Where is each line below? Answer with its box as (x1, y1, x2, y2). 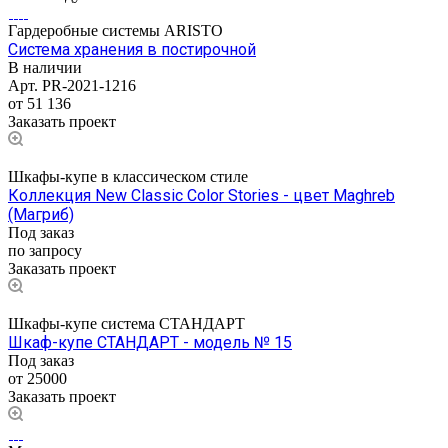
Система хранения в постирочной (8, 39, 256, 59)
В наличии (8, 58, 82, 76)
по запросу (8, 241, 82, 259)
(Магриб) (8, 204, 74, 224)
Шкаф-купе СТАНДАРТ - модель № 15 (8, 332, 292, 352)
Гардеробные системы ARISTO (8, 21, 223, 39)
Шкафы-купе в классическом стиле (8, 167, 248, 185)
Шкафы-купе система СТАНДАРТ (8, 314, 245, 332)
